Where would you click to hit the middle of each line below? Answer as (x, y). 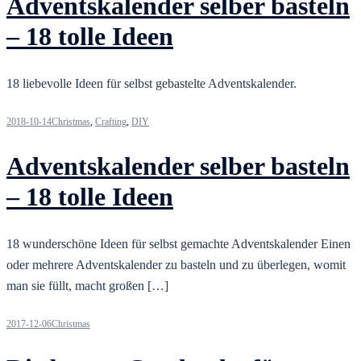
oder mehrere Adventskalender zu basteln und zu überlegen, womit (176, 264)
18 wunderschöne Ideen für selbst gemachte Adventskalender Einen (178, 243)
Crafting (111, 121)
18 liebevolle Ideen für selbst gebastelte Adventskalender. (151, 83)
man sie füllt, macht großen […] (87, 285)
